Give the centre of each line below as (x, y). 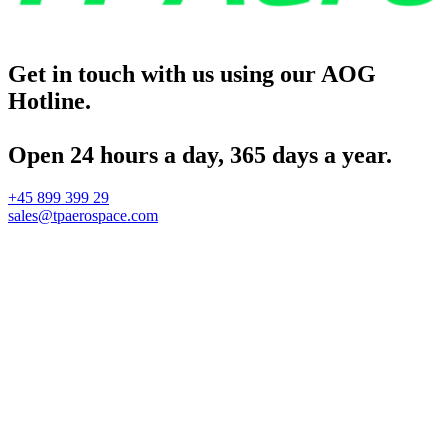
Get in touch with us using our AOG (192, 73)
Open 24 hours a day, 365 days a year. (200, 154)
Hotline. (49, 100)
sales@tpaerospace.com (83, 215)
